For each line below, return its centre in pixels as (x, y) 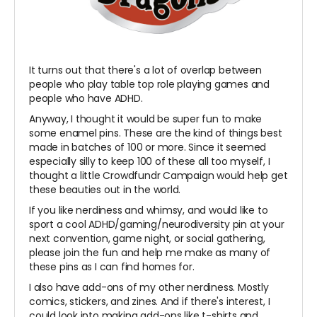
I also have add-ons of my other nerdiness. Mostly (149, 287)
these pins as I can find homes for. (112, 266)
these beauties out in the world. (105, 189)
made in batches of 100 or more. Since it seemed (148, 147)
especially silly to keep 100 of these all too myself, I (150, 161)
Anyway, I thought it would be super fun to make (146, 119)
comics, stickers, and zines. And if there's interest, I (150, 301)
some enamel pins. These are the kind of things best (156, 133)
